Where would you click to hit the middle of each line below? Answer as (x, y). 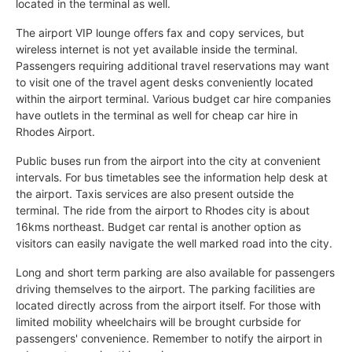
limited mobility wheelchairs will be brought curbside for (158, 321)
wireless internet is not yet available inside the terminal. (157, 49)
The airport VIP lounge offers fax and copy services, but (160, 32)
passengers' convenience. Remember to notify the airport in (169, 338)
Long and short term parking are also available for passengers (175, 272)
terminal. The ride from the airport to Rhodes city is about (163, 210)
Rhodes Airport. (55, 131)
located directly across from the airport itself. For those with (168, 305)
